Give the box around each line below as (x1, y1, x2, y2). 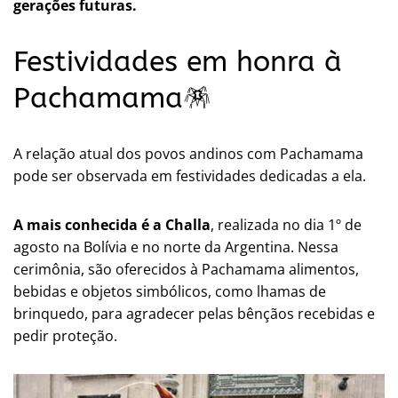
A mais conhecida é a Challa (13, 214, 211, 235)
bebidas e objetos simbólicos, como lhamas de (13, 281, 326, 301)
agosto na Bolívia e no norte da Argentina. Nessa (13, 236, 338, 257)
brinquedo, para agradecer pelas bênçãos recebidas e (13, 303, 375, 323)
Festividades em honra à (13, 44, 342, 78)
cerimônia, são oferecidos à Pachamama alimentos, (13, 259, 359, 279)
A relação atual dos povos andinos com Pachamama (13, 143, 363, 163)
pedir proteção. (13, 325, 117, 346)
